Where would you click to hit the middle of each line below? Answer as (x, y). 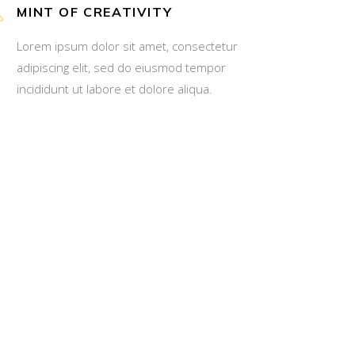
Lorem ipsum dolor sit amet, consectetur (128, 46)
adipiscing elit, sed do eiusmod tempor (122, 67)
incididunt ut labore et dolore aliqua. (115, 88)
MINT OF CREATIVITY (95, 11)
